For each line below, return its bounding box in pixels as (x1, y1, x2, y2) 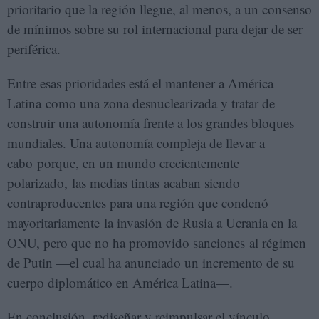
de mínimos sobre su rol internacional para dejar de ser (7, 19, 303, 38)
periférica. (7, 39, 61, 58)
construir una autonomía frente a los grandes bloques (7, 113, 294, 132)
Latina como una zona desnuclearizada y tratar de (7, 93, 275, 112)
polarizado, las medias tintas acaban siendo (7, 173, 240, 192)
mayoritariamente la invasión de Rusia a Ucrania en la (7, 213, 297, 231)
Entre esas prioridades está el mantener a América (7, 73, 273, 92)
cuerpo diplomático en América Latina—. (7, 273, 241, 291)
